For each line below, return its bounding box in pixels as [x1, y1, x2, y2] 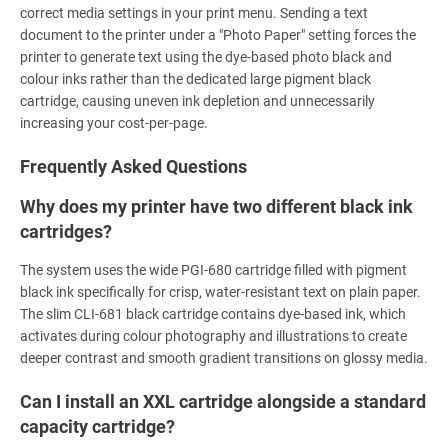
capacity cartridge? [20, 416, 175, 438]
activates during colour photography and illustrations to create [20, 328, 407, 345]
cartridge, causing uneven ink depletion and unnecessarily [20, 93, 375, 110]
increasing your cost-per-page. [20, 115, 208, 132]
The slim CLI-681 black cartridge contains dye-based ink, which [20, 306, 406, 323]
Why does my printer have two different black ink [20, 196, 413, 218]
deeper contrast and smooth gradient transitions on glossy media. [20, 350, 428, 367]
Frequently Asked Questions [20, 156, 247, 178]
